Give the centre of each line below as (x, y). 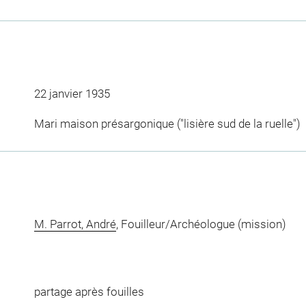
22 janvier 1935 (72, 94)
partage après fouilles (89, 292)
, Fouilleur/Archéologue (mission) (201, 224)
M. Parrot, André (75, 224)
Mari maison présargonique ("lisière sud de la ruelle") (167, 123)
